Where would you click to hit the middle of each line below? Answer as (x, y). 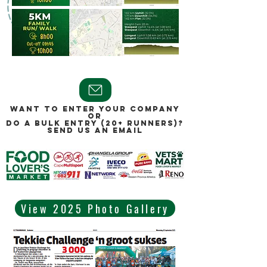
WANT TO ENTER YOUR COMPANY (95, 109)
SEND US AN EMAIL (95, 130)
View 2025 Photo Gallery (95, 208)
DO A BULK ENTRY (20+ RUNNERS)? (95, 123)
